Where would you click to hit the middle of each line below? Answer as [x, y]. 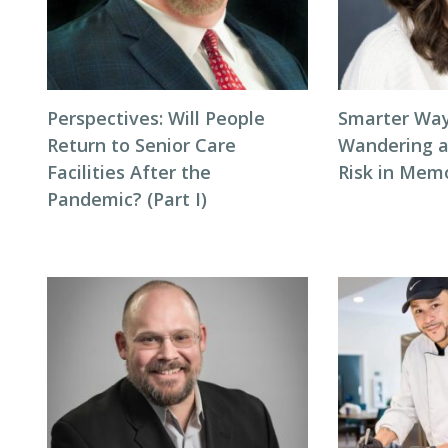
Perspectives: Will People [156, 118]
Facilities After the [129, 172]
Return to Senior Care [141, 145]
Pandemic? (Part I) [127, 199]
